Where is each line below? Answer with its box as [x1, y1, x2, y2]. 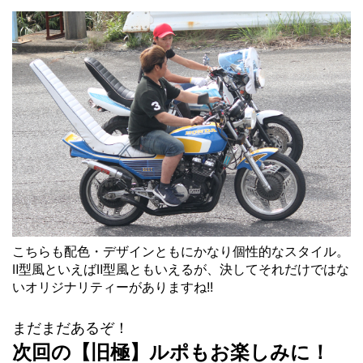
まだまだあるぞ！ [12, 319, 129, 337]
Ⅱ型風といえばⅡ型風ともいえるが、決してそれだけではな [12, 261, 349, 278]
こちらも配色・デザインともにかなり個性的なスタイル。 [12, 243, 349, 260]
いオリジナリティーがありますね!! [12, 279, 213, 296]
